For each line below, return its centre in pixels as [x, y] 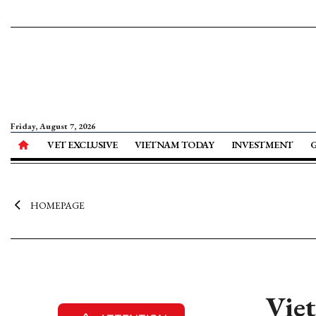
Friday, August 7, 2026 [53, 126]
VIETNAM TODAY [174, 145]
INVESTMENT [262, 145]
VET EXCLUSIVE [83, 145]
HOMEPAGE [57, 205]
